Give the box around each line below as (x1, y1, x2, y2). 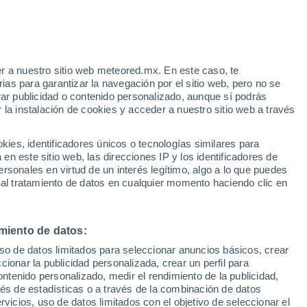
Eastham (25, 165, 65, 176)
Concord (25, 66, 65, 77)
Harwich (25, 239, 62, 250)
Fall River (25, 214, 69, 225)
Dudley (25, 140, 58, 151)
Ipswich (25, 288, 61, 299)
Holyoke (25, 264, 63, 275)
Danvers (25, 91, 63, 102)
